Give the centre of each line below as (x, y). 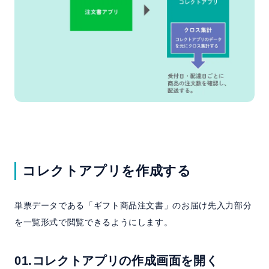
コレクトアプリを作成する (107, 171)
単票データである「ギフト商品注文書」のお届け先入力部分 (133, 206)
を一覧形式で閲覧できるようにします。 (93, 222)
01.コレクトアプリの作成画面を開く (116, 261)
